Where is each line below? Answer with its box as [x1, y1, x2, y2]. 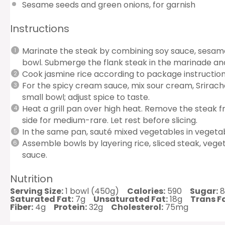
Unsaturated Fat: [93, 193, 168, 205]
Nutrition [10, 171, 53, 186]
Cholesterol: [111, 201, 163, 213]
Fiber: [10, 201, 33, 213]
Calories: [127, 185, 165, 197]
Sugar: [190, 185, 218, 197]
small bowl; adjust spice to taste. [22, 91, 150, 103]
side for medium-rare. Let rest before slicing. [22, 114, 197, 126]
